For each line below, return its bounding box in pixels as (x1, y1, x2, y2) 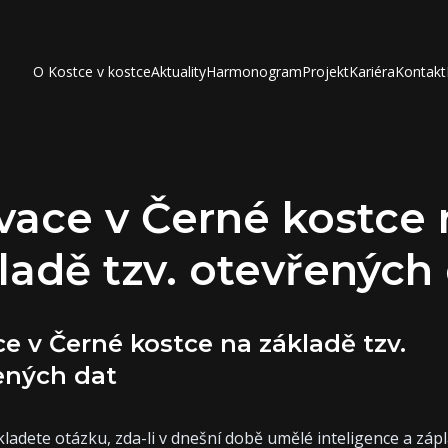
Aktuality (151, 62, 207, 81)
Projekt (302, 62, 350, 81)
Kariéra (349, 62, 396, 81)
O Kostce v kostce (33, 62, 152, 81)
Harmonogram (206, 62, 303, 81)
